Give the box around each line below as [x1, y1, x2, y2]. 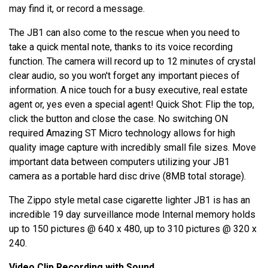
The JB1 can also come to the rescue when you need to [9, 27, 240, 39]
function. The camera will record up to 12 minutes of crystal [9, 56, 255, 68]
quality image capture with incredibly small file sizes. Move [9, 142, 256, 154]
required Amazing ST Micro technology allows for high [9, 127, 235, 139]
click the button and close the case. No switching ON [9, 113, 228, 125]
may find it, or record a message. [9, 3, 145, 15]
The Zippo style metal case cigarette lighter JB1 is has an [9, 194, 250, 206]
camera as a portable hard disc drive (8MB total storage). [9, 170, 246, 182]
